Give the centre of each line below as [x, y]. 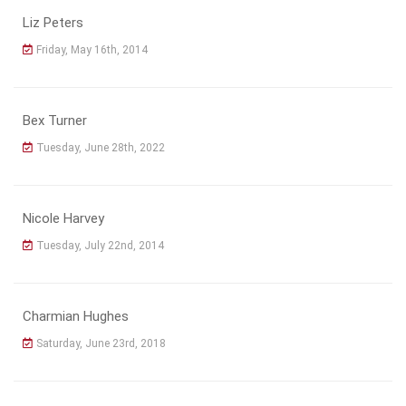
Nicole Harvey [63, 218]
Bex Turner [55, 120]
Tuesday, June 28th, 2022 [101, 147]
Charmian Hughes [76, 316]
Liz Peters [53, 22]
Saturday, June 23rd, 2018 [101, 343]
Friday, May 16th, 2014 [92, 49]
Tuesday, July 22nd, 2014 [100, 245]
